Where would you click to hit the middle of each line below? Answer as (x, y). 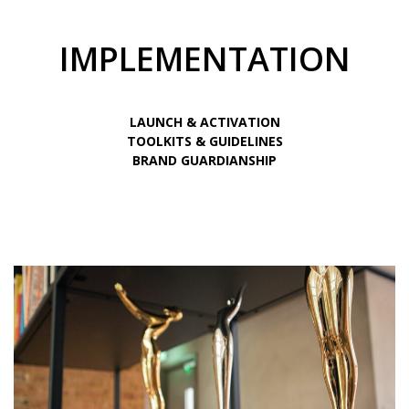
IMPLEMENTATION (204, 58)
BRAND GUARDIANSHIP (204, 160)
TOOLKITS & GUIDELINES (204, 141)
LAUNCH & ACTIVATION (204, 121)
